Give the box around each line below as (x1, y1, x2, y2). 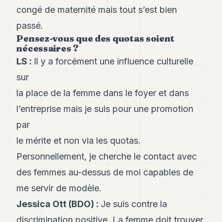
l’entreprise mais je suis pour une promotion (16, 104, 194, 114)
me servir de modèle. (16, 183, 102, 193)
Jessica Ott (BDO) (16, 199, 95, 209)
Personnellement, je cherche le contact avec (16, 151, 197, 162)
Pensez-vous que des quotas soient (16, 33, 174, 44)
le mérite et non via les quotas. (16, 135, 141, 146)
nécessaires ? (16, 43, 78, 54)
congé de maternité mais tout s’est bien (16, 4, 177, 15)
